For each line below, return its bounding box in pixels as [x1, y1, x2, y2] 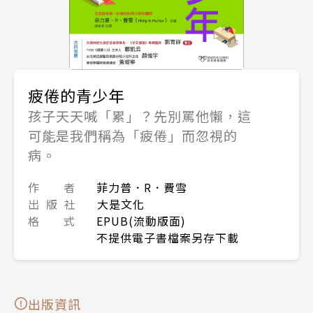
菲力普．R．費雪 [96, 178, 187, 196]
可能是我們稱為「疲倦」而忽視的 [28, 125, 238, 145]
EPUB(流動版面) [96, 212, 186, 229]
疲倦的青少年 [28, 83, 124, 106]
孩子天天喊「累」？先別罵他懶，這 [28, 105, 252, 126]
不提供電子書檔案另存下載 [96, 228, 239, 246]
